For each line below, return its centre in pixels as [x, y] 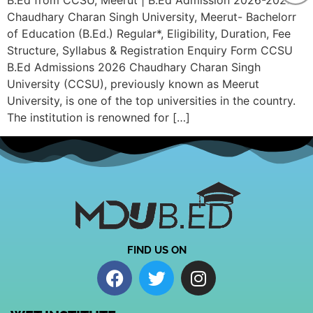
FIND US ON [156, 250]
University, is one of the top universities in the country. [151, 101]
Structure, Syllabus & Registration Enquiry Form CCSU [150, 51]
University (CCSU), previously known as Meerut [133, 84]
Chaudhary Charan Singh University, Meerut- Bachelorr [152, 17]
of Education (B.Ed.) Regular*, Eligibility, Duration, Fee [149, 34]
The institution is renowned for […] [99, 118]
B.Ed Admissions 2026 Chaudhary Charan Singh [134, 67]
